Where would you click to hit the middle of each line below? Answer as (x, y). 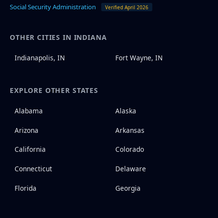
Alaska (126, 110)
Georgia (128, 188)
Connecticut (33, 169)
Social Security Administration (53, 7)
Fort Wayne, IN (139, 58)
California (30, 149)
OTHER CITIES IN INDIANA (58, 37)
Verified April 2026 (127, 7)
